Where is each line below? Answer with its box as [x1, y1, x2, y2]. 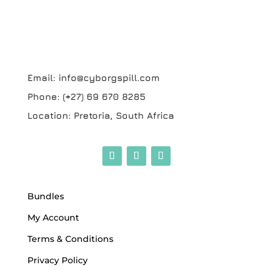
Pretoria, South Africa [73, 110, 174, 121]
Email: [27, 73, 58, 83]
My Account [27, 212, 79, 223]
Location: [27, 110, 74, 121]
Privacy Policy [27, 255, 88, 266]
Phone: [27, 91, 63, 102]
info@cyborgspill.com [58, 73, 160, 83]
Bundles [27, 191, 64, 202]
